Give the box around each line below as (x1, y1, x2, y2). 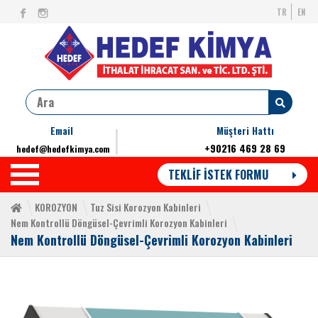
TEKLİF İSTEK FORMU (168, 166, 271, 183)
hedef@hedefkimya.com (16, 143, 110, 155)
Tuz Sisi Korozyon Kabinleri (90, 199, 201, 214)
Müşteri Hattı (216, 123, 274, 138)
